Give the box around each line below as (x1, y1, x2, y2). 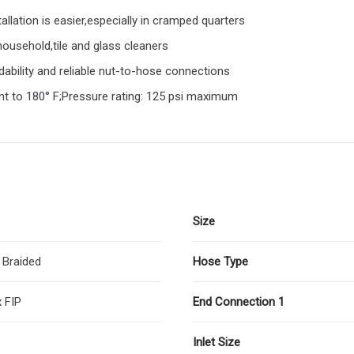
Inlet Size (193, 334, 240, 349)
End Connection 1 (193, 294, 284, 309)
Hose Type (193, 254, 248, 269)
